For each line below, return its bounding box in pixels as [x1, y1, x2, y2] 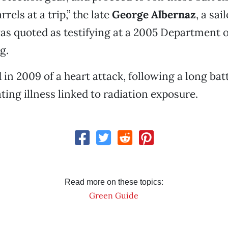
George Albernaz [111, 8, 196, 21]
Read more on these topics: [64, 178, 163, 186]
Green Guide [89, 190, 139, 201]
